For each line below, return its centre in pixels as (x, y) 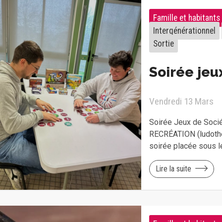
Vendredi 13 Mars (181, 101)
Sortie (163, 43)
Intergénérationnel (184, 30)
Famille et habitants (186, 18)
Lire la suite (173, 168)
